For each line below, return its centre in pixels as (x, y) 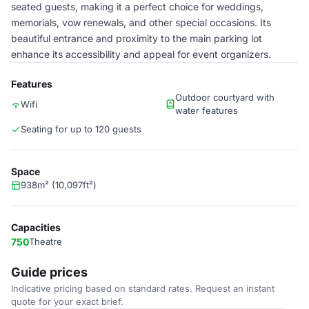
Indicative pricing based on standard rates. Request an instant (143, 288)
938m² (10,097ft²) (59, 185)
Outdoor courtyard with (225, 97)
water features (207, 110)
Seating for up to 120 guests (81, 129)
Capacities (36, 227)
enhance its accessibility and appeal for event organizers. (141, 54)
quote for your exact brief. (67, 301)
